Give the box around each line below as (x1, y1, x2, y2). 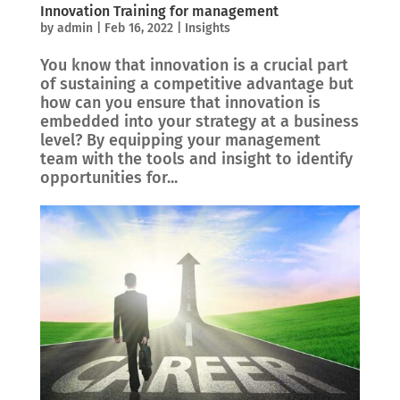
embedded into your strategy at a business (39, 111, 359, 131)
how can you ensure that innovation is (39, 92, 321, 112)
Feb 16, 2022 (104, 20, 173, 36)
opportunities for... (39, 167, 178, 187)
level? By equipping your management (39, 129, 321, 150)
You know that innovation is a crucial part (39, 54, 348, 75)
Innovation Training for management (39, 2, 279, 20)
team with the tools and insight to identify (39, 148, 353, 169)
